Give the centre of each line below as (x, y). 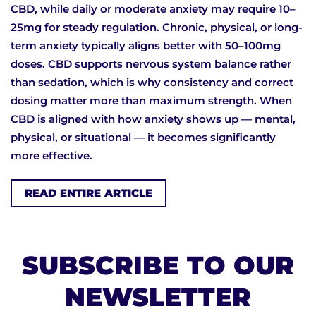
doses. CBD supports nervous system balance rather (151, 64)
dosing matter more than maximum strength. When (151, 101)
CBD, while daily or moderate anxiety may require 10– (153, 9)
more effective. (51, 156)
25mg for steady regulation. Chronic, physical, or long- (157, 28)
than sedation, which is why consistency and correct (152, 83)
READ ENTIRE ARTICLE (89, 193)
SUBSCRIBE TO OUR (158, 266)
